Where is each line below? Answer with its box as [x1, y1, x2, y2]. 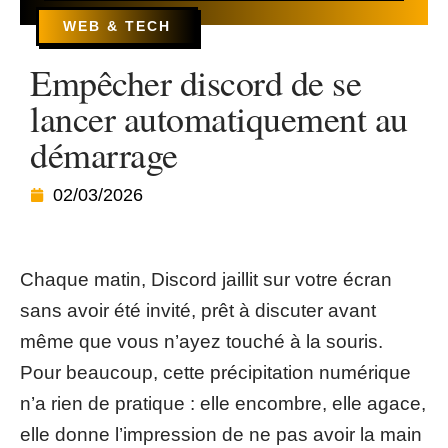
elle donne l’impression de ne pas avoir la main [20, 424, 422, 445]
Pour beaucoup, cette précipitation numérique [20, 362, 411, 383]
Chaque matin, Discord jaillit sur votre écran [20, 269, 392, 290]
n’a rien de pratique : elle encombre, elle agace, [20, 393, 426, 414]
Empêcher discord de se [30, 58, 361, 106]
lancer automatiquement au [30, 94, 408, 142]
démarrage [30, 130, 178, 178]
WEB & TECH [63, 18, 171, 34]
